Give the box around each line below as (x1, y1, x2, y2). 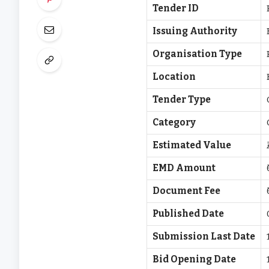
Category (153, 117, 196, 128)
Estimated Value (153, 140, 232, 151)
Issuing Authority (153, 26, 238, 37)
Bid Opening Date (153, 254, 237, 265)
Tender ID (153, 3, 199, 14)
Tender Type (153, 94, 211, 106)
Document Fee (153, 186, 221, 197)
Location (153, 71, 196, 83)
